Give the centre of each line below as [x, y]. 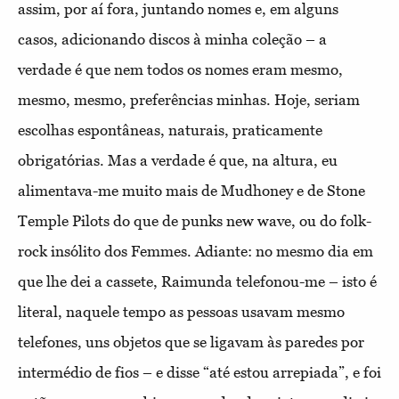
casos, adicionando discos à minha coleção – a [172, 39]
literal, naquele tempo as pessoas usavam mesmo [181, 311]
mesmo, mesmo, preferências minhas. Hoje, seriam [189, 99]
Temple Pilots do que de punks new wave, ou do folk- [195, 220]
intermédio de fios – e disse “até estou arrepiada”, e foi [199, 372]
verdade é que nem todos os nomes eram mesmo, [180, 69]
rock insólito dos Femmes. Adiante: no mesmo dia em [195, 251]
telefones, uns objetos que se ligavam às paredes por [191, 342]
